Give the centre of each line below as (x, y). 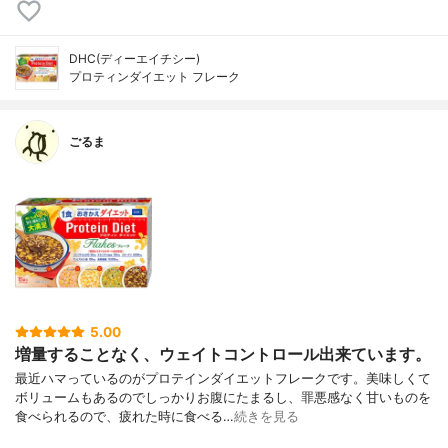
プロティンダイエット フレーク (154, 76)
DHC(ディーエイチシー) (134, 58)
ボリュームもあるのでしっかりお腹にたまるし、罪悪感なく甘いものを (223, 398)
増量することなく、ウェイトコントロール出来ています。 (223, 353)
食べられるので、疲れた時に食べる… (124, 417)
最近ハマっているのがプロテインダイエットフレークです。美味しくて (223, 379)
